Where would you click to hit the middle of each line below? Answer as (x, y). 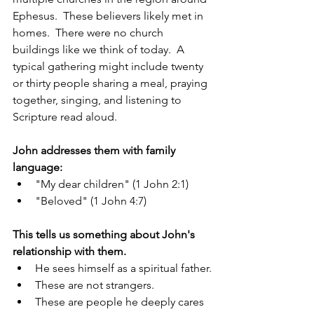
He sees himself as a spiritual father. (123, 268)
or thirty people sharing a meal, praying (111, 83)
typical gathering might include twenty (109, 67)
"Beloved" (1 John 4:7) (91, 201)
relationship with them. (69, 252)
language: (37, 168)
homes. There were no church (89, 33)
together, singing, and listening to (98, 100)
